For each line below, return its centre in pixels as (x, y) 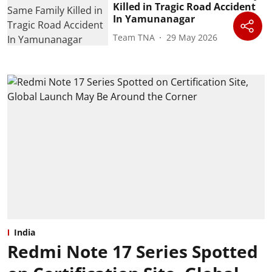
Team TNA (134, 37)
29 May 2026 (192, 37)
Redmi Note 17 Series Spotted (133, 252)
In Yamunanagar (154, 19)
